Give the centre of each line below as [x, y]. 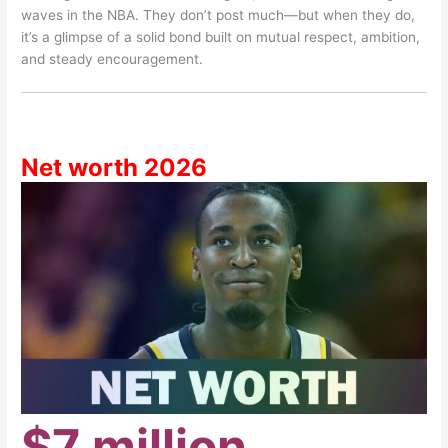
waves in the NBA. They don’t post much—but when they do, [218, 15]
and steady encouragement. [112, 59]
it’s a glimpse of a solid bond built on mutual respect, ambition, [221, 37]
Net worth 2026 [114, 168]
